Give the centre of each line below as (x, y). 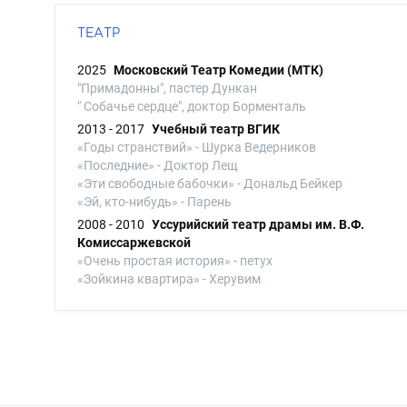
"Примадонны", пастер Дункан (167, 88)
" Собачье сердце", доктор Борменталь (192, 106)
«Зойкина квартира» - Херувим (169, 279)
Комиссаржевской (134, 243)
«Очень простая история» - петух (175, 261)
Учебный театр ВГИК (216, 129)
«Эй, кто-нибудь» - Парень (154, 202)
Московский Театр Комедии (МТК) (218, 70)
